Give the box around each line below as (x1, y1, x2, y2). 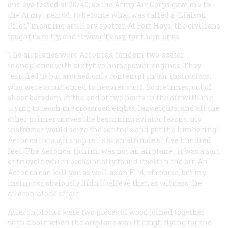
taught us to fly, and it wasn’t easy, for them (8, 31, 162, 41)
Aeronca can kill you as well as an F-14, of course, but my (8, 167, 206, 177)
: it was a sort (173, 146, 220, 156)
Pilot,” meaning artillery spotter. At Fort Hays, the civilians (8, 20, 220, 31)
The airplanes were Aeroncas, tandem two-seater (8, 49, 184, 60)
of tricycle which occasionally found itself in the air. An (8, 156, 208, 166)
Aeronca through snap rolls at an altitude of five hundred (8, 135, 211, 145)
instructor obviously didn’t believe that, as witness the (8, 178, 202, 188)
